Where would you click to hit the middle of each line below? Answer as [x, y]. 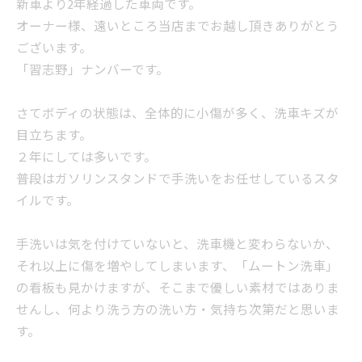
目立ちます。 [54, 136]
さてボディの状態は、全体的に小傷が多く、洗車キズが [177, 114]
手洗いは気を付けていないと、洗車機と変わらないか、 [177, 245]
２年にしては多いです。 [86, 158]
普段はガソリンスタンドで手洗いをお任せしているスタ [178, 180]
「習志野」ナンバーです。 [93, 71]
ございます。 [54, 49]
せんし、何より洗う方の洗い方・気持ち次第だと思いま [178, 311]
